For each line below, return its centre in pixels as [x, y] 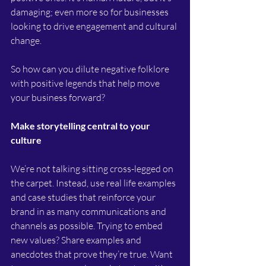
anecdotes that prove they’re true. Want [93, 254]
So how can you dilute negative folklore [91, 69]
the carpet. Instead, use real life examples [94, 183]
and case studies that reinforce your [84, 197]
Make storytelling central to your [81, 126]
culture [26, 140]
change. [27, 40]
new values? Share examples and [77, 240]
